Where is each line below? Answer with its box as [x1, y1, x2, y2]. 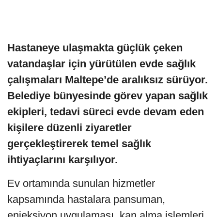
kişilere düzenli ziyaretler [7, 121, 132, 134]
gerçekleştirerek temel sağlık [7, 137, 151, 150]
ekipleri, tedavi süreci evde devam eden [7, 105, 204, 118]
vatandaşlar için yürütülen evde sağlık [7, 57, 196, 70]
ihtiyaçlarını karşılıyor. [7, 153, 118, 166]
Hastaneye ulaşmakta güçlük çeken [7, 41, 183, 54]
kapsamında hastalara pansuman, [7, 193, 165, 205]
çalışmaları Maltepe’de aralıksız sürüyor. [7, 73, 208, 86]
